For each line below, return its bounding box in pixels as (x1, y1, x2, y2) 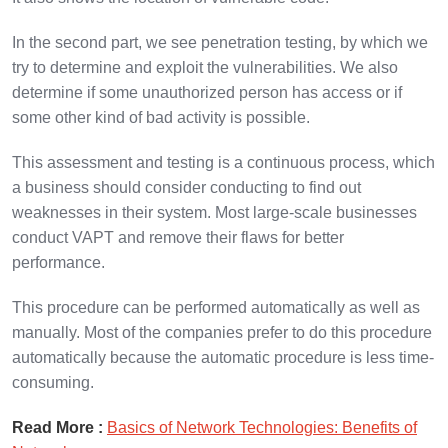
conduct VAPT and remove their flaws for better (12, 228, 344, 246)
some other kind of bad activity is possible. (12, 108, 314, 126)
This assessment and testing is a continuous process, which (12, 153, 435, 171)
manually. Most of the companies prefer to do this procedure (12, 323, 432, 341)
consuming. (12, 373, 98, 391)
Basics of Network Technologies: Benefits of (107, 418, 417, 436)
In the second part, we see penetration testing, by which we (12, 33, 428, 51)
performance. (12, 253, 109, 271)
